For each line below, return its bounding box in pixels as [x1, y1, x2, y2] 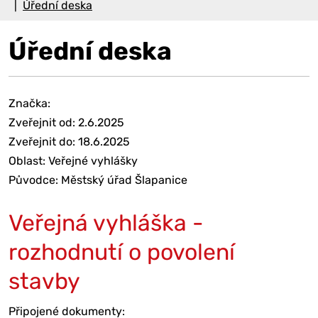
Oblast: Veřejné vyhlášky [9, 153, 138, 168]
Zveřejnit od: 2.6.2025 [9, 115, 124, 129]
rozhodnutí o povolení [9, 238, 235, 265]
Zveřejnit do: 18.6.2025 [9, 134, 130, 148]
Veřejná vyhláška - [9, 209, 203, 236]
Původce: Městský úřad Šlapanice [9, 172, 187, 187]
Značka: [9, 96, 50, 110]
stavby [9, 267, 80, 295]
